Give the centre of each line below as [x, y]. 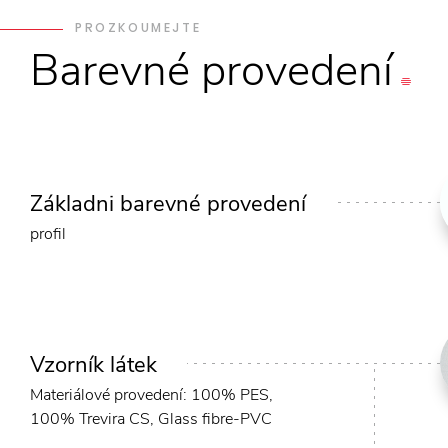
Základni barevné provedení [168, 204]
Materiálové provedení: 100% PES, [151, 395]
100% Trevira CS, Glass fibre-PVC [151, 419]
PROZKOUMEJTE [138, 28]
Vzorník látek [93, 365]
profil [48, 234]
